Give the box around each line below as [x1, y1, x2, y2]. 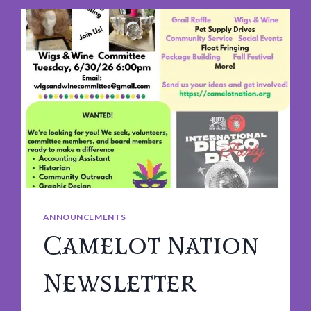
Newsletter [43, 269, 196, 300]
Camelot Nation [43, 231, 259, 262]
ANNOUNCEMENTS [43, 212, 127, 223]
